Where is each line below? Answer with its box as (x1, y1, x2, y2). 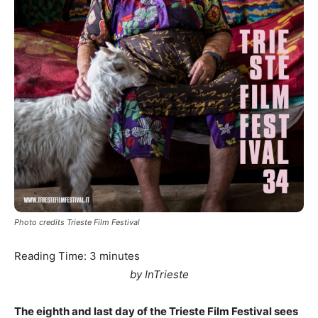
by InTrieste (129, 268, 189, 282)
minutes (99, 249, 140, 263)
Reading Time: (14, 249, 89, 263)
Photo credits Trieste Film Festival (14, 217, 140, 228)
